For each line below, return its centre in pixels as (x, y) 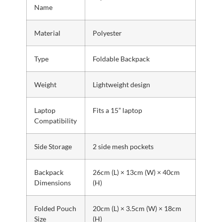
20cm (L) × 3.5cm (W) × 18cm (137, 208)
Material (47, 33)
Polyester (107, 33)
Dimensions (52, 182)
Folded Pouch (55, 208)
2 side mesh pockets (123, 146)
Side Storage (53, 146)
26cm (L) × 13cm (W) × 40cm (136, 172)
